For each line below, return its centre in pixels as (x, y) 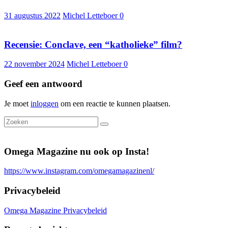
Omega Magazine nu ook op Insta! (77, 151)
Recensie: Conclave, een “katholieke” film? (93, 44)
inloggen (45, 103)
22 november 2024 (34, 64)
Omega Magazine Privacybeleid (55, 210)
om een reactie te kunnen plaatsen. (115, 103)
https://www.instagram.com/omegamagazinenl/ (79, 171)
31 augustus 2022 (32, 15)
